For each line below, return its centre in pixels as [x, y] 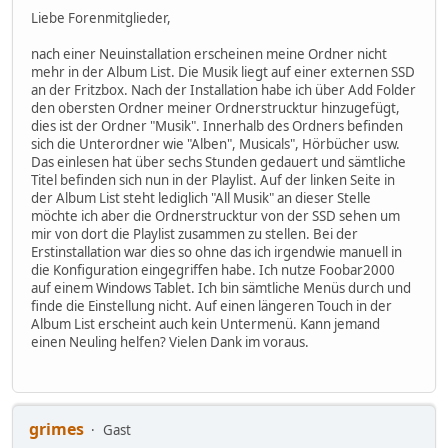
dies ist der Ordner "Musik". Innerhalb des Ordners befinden [217, 126]
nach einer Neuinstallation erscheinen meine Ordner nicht [209, 54]
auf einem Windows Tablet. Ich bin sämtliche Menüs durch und [221, 288]
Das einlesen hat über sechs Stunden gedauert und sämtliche [218, 162]
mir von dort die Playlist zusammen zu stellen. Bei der [194, 234]
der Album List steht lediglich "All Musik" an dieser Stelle [201, 198]
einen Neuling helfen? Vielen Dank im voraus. [170, 342]
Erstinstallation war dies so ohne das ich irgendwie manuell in [216, 252]
